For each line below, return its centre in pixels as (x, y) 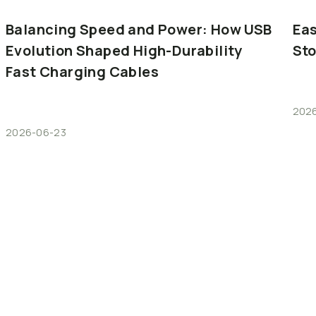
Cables (134, 71)
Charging (73, 71)
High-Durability (188, 50)
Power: (183, 29)
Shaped (103, 50)
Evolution (39, 50)
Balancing (41, 29)
